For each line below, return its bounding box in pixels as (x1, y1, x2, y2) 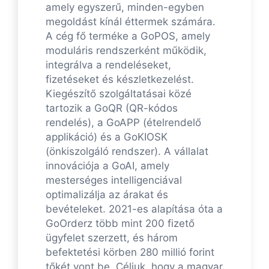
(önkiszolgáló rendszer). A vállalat (46, 145, 208, 158)
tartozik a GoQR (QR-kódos (46, 102, 178, 115)
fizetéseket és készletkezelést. (46, 73, 194, 86)
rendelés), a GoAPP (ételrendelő (46, 116, 201, 129)
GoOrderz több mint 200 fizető (46, 217, 195, 230)
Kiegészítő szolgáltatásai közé (46, 88, 192, 100)
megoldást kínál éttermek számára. (46, 16, 216, 28)
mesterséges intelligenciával (46, 174, 182, 187)
